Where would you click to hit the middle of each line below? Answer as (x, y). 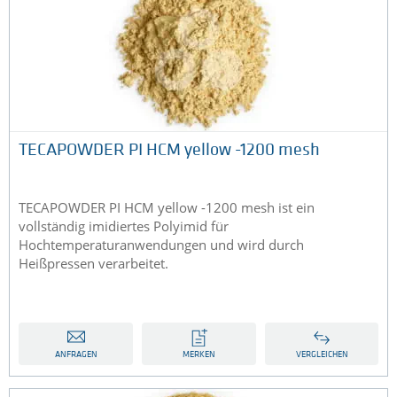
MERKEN (199, 355)
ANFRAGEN (76, 355)
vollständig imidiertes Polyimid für (124, 226)
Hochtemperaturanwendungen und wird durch (161, 245)
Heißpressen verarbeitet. (93, 264)
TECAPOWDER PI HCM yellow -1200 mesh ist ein (167, 208)
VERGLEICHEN (322, 355)
